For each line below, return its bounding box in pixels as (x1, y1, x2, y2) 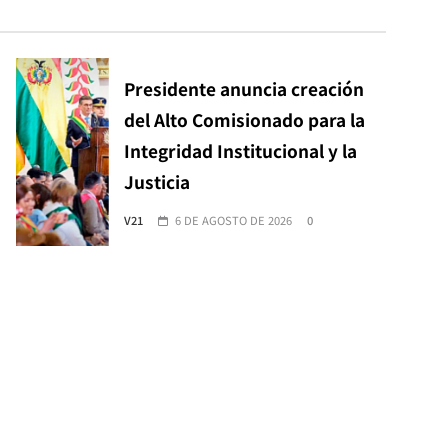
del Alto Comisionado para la (123, 106, 365, 132)
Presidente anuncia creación (123, 75, 364, 101)
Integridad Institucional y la (123, 137, 357, 163)
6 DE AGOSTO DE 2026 (174, 211, 292, 228)
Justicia (123, 168, 190, 194)
